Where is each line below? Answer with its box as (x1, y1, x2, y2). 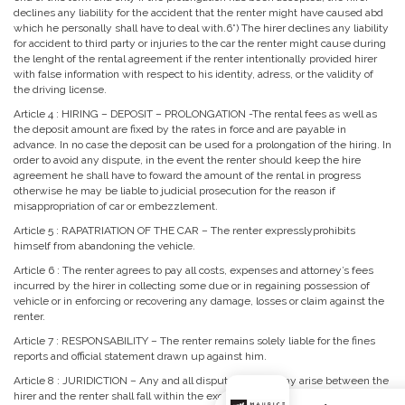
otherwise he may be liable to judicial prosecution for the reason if (14, 184, 335, 197)
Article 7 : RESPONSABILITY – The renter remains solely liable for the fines (14, 334, 375, 347)
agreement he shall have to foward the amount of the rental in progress (14, 169, 361, 182)
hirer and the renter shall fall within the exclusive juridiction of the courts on (14, 390, 383, 402)
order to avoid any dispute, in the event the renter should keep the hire (14, 154, 361, 166)
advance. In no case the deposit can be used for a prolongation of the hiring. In (14, 138, 391, 151)
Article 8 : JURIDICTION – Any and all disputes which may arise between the (14, 374, 389, 387)
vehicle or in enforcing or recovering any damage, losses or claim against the (14, 295, 384, 307)
